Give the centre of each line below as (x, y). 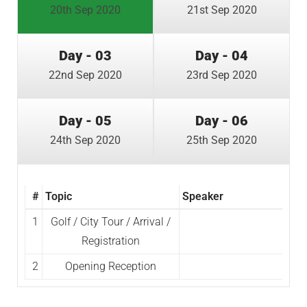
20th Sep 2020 (85, 10)
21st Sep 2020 (222, 10)
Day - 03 (85, 55)
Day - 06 (222, 120)
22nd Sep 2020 (85, 75)
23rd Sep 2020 (222, 75)
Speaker (202, 196)
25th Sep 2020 (222, 140)
